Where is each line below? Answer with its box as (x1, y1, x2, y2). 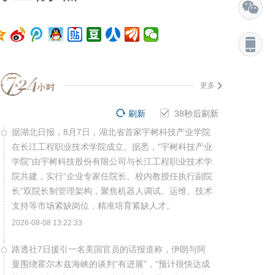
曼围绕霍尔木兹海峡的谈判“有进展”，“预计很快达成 (12, 259, 210, 269)
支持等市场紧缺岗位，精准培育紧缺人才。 (12, 201, 175, 211)
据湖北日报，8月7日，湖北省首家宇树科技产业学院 (12, 127, 211, 137)
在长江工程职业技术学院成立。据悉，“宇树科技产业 (12, 142, 212, 152)
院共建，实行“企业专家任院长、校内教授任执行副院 (12, 171, 212, 181)
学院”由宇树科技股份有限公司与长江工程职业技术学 (12, 157, 212, 166)
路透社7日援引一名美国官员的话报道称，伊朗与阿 (12, 244, 206, 254)
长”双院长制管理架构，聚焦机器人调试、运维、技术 (12, 186, 212, 196)
